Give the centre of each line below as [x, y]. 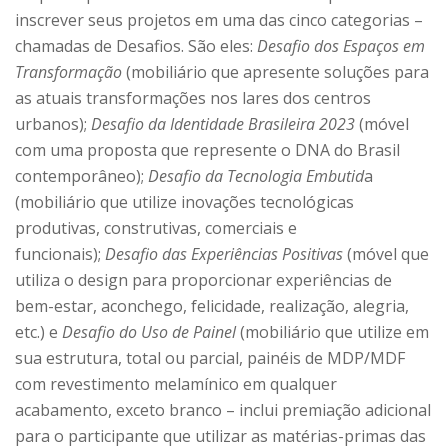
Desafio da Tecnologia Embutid [256, 176]
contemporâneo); [81, 176]
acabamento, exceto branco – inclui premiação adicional [223, 410]
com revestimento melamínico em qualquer [176, 384]
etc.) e [38, 332]
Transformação [68, 72]
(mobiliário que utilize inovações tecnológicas [184, 202]
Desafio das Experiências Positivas [224, 254]
